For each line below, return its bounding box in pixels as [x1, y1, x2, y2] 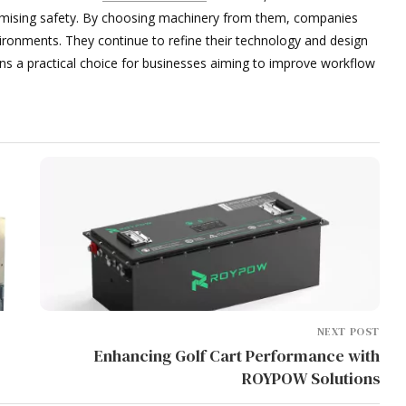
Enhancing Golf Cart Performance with [93, 343, 380, 367]
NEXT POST [316, 324, 380, 339]
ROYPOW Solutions [241, 366, 380, 390]
